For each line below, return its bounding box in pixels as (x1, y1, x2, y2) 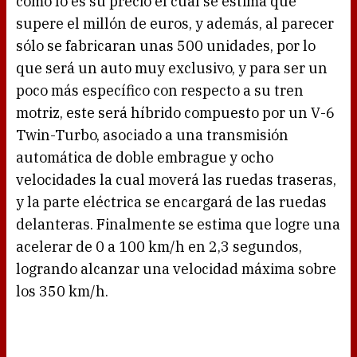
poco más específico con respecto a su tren (16, 81, 304, 100)
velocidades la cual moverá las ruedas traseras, (16, 171, 336, 190)
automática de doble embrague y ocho (16, 148, 273, 167)
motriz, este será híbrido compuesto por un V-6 (16, 104, 335, 123)
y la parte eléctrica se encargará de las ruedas (16, 193, 327, 212)
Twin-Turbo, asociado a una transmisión (16, 126, 288, 145)
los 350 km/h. (16, 282, 108, 301)
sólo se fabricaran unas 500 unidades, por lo (16, 37, 316, 56)
